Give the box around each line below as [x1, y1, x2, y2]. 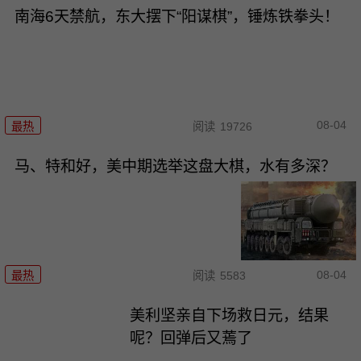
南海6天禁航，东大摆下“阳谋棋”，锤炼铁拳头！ [14, 8, 339, 26]
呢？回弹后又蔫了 [130, 329, 253, 346]
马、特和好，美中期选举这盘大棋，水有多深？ [14, 157, 336, 175]
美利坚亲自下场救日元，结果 [130, 306, 330, 324]
